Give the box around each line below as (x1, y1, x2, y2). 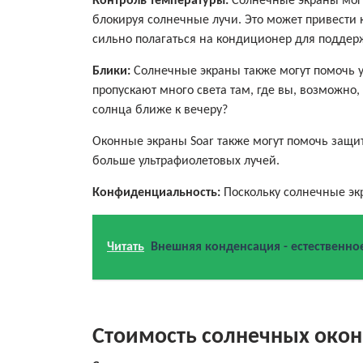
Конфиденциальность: (92, 186, 224, 199)
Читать (107, 240, 144, 254)
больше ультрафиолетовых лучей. (92, 154, 280, 168)
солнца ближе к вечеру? (92, 103, 228, 117)
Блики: (92, 64, 130, 78)
